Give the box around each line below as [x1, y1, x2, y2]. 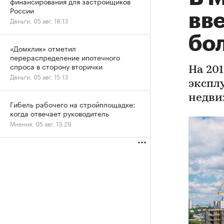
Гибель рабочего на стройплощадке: [10, 98, 135, 109]
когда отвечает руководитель [10, 107, 109, 118]
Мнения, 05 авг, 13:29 [10, 118, 71, 128]
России [10, 4, 34, 15]
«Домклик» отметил [10, 42, 76, 53]
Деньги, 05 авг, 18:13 [10, 15, 68, 25]
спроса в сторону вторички [10, 60, 102, 71]
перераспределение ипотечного [10, 51, 120, 62]
